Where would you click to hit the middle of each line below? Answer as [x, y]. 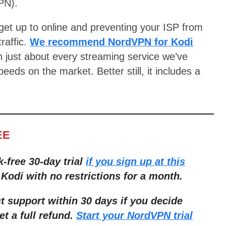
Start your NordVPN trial [134, 215]
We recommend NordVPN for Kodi [111, 42]
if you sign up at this [135, 162]
